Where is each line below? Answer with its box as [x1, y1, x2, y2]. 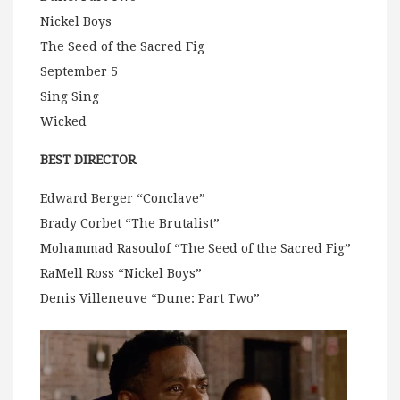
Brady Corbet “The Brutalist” [40, 216, 220, 231]
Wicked [40, 114, 87, 129]
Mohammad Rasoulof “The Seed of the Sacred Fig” [40, 241, 351, 256]
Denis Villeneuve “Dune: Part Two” [40, 291, 260, 306]
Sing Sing [40, 89, 99, 104]
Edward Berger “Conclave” [40, 191, 205, 206]
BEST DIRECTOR [40, 153, 136, 168]
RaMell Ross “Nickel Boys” [40, 266, 202, 281]
